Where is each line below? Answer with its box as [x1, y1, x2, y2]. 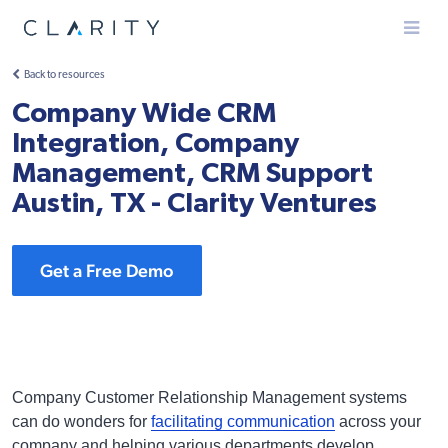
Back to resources [24, 70, 105, 81]
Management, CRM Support [12, 160, 373, 188]
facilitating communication [151, 413, 335, 430]
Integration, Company [12, 130, 299, 158]
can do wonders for [12, 413, 151, 430]
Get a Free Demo [40, 260, 174, 281]
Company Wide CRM [12, 100, 276, 128]
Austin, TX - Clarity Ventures [12, 190, 377, 218]
